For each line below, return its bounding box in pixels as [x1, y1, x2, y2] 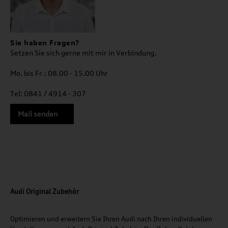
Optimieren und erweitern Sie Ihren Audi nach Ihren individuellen [10, 215, 212, 223]
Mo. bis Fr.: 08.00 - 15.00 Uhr [10, 69, 108, 78]
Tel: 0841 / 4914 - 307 [10, 89, 86, 98]
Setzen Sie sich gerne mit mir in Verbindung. [10, 48, 156, 58]
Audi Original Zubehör [10, 187, 79, 196]
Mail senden [18, 109, 58, 119]
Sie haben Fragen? [10, 38, 80, 47]
